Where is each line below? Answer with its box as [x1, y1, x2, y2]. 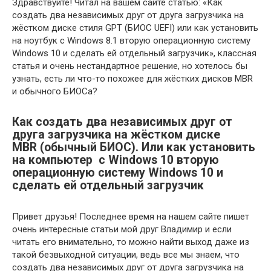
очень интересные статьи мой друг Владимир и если [12, 224, 232, 235]
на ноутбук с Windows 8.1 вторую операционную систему [12, 35, 250, 46]
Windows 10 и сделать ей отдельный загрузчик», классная [12, 48, 256, 59]
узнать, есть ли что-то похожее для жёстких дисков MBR [12, 73, 253, 84]
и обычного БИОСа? [12, 86, 97, 97]
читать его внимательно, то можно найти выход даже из [12, 237, 249, 247]
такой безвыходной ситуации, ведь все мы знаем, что [12, 249, 240, 260]
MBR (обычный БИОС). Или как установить [12, 140, 255, 155]
